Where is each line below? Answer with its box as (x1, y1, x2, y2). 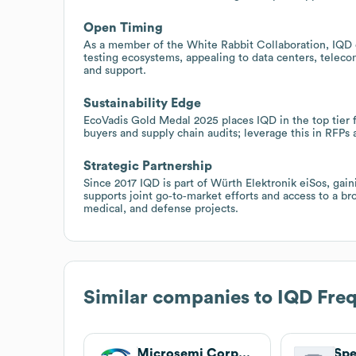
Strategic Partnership (83, 159, 212, 172)
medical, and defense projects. (83, 203, 238, 215)
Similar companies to (83, 288, 277, 308)
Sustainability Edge (83, 96, 201, 110)
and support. (83, 64, 146, 76)
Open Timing (83, 21, 163, 34)
